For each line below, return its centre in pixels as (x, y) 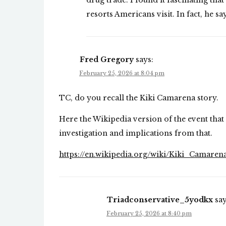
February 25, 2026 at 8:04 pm (122, 73)
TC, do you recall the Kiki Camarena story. (139, 98)
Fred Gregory (107, 60)
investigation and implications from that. (136, 133)
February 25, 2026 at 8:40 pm (149, 214)
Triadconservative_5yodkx (160, 200)
